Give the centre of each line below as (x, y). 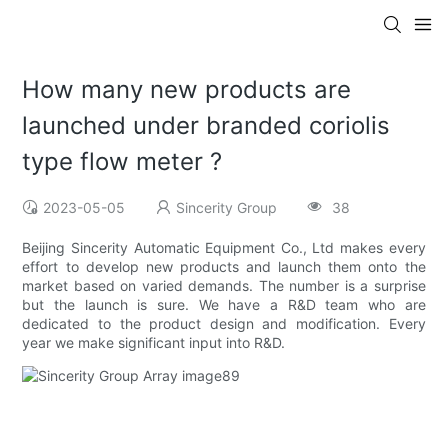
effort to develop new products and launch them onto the (224, 267)
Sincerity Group (227, 208)
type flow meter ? (122, 162)
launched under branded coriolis (206, 126)
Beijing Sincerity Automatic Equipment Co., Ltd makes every (224, 248)
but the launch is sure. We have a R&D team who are (224, 305)
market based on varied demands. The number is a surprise (224, 286)
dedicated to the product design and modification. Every (224, 324)
